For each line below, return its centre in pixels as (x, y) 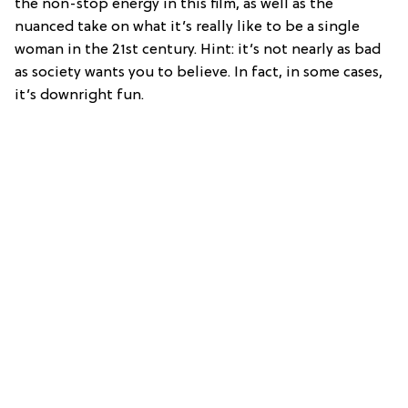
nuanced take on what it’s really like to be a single (187, 28)
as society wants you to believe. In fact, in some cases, (199, 73)
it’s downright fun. (79, 96)
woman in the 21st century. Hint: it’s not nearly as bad (198, 51)
